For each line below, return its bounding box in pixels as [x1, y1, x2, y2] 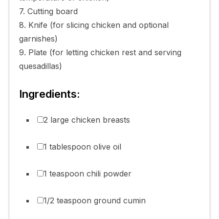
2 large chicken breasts [43, 114, 130, 125]
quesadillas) [19, 61, 62, 71]
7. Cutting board [19, 6, 78, 16]
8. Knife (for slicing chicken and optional [19, 20, 169, 30]
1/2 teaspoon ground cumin [43, 195, 146, 205]
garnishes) [19, 33, 58, 44]
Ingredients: [19, 87, 80, 100]
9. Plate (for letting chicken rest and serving [19, 47, 181, 57]
